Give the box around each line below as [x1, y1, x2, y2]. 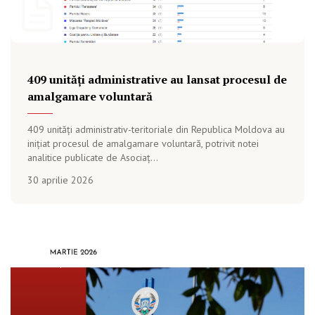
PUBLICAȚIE [22, 257, 73, 268]
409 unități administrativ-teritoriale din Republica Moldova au [27, 123, 285, 136]
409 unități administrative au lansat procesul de [27, 72, 287, 87]
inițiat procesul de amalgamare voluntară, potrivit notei [27, 137, 259, 150]
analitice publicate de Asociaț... [27, 151, 158, 164]
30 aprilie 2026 [27, 174, 94, 186]
